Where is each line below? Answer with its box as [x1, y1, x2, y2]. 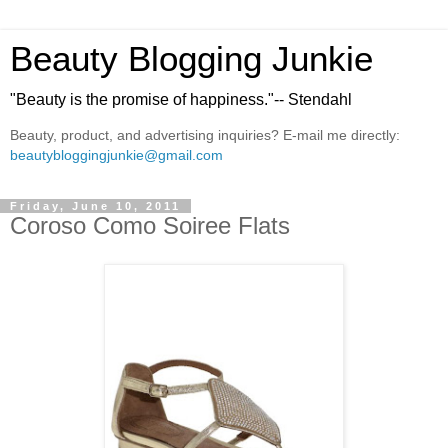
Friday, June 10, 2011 [10, 199, 181, 212]
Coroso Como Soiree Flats [10, 211, 290, 239]
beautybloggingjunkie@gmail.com [10, 147, 223, 164]
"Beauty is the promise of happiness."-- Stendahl [10, 91, 352, 108]
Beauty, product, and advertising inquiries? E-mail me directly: [10, 127, 400, 144]
